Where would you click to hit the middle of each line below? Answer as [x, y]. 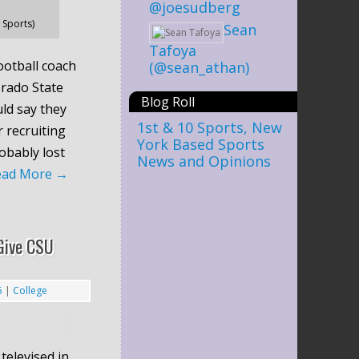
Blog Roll [168, 101]
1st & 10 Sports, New [210, 127]
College [30, 290]
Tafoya [173, 50]
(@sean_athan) [199, 67]
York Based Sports [201, 144]
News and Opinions [204, 161]
